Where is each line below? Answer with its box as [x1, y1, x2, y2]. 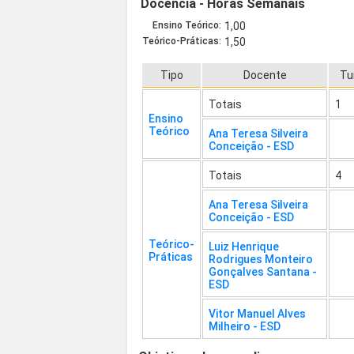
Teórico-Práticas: [142, 36, 222, 47]
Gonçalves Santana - [209, 265, 318, 279]
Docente [243, 69, 287, 82]
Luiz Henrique [209, 240, 280, 254]
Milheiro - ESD [209, 320, 281, 333]
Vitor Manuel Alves [209, 307, 307, 321]
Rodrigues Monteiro [209, 253, 314, 266]
